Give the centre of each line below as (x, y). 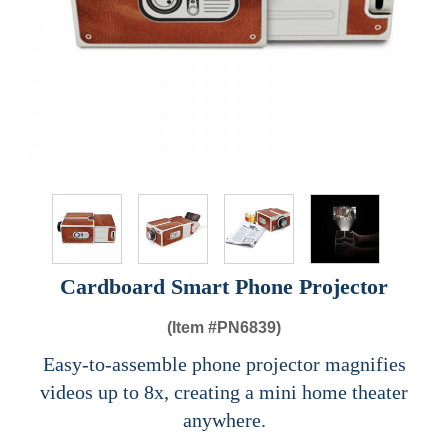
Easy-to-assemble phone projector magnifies (224, 364)
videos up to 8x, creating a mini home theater (224, 392)
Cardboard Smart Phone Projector (224, 287)
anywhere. (224, 420)
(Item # (192, 328)
